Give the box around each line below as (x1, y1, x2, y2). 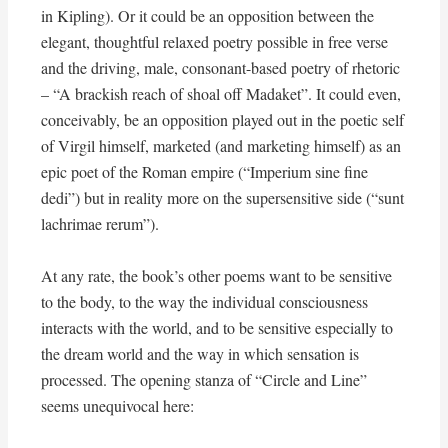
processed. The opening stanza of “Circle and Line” (40, 369, 367, 391)
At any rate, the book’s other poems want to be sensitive (40, 265, 392, 287)
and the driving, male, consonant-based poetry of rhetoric (40, 57, 400, 79)
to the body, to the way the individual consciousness (40, 291, 368, 313)
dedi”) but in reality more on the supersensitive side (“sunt (40, 187, 404, 209)
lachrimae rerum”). (40, 213, 159, 235)
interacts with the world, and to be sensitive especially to (40, 317, 393, 339)
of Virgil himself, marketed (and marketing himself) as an (40, 135, 401, 157)
